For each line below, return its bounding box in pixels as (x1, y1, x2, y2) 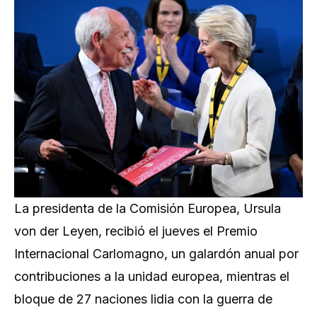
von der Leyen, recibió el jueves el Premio (14, 224, 258, 238)
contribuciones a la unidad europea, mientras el (14, 269, 289, 284)
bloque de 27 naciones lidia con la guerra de (14, 292, 272, 306)
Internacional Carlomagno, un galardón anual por (14, 246, 299, 261)
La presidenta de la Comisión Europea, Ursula (14, 201, 281, 216)
